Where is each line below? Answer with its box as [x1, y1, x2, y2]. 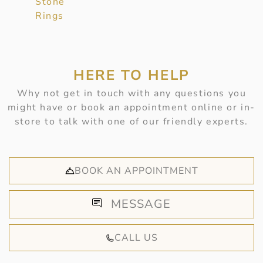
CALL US [114, 231, 158, 245]
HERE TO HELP [73, 66, 190, 85]
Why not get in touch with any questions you [16, 87, 247, 100]
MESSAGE [111, 196, 171, 213]
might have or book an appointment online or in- [7, 101, 256, 114]
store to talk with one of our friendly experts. [14, 115, 249, 129]
